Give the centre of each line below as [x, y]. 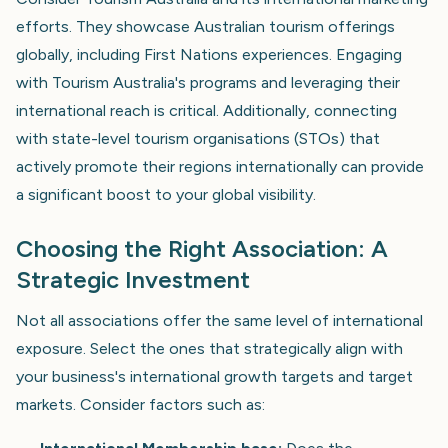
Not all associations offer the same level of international [219, 320]
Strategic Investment [133, 279]
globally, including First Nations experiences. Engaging [209, 54]
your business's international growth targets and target [214, 376]
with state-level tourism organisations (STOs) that [198, 138]
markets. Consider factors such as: [140, 404]
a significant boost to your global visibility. [166, 194]
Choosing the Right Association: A [202, 248]
